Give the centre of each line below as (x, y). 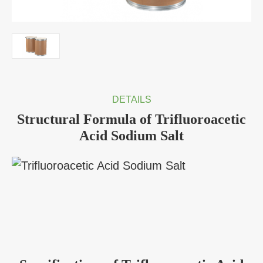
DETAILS (131, 100)
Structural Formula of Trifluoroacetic (131, 119)
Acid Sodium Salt (131, 136)
